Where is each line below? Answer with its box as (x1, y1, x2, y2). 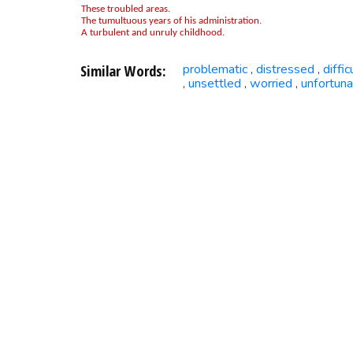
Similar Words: (80, 61, 165, 81)
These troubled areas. (80, 3, 170, 14)
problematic (182, 61, 247, 79)
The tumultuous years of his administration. (80, 15, 262, 26)
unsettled (188, 75, 241, 93)
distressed (255, 61, 314, 79)
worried (249, 75, 292, 93)
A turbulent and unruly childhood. (80, 27, 225, 38)
